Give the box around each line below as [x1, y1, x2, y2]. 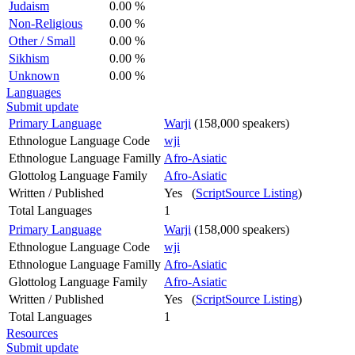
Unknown [9, 68, 59, 82]
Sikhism [9, 51, 49, 65]
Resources [6, 326, 58, 340]
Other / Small [9, 33, 75, 48]
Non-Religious [9, 16, 82, 30]
